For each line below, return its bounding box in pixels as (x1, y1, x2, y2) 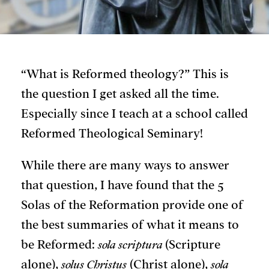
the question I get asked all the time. (21, 88, 219, 101)
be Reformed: (21, 238, 98, 252)
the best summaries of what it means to (21, 219, 239, 232)
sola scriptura (98, 238, 165, 252)
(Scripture (165, 238, 220, 252)
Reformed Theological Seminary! (21, 127, 203, 141)
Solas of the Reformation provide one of (21, 199, 243, 212)
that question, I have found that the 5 (21, 179, 224, 192)
